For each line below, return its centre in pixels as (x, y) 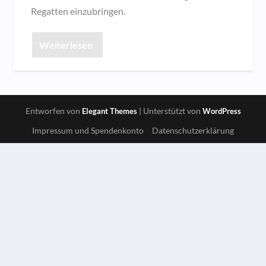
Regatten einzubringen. (78, 11)
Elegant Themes (109, 111)
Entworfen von (53, 111)
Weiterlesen (66, 45)
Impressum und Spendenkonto (88, 130)
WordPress (221, 111)
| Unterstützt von (170, 111)
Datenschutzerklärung (193, 130)
